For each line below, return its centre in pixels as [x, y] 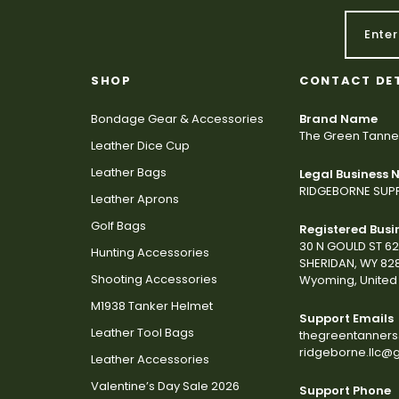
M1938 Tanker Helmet [152, 306]
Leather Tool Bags [142, 333]
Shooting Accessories [154, 280]
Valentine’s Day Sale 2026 [165, 387]
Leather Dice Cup [140, 146]
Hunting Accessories [150, 253]
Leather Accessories [150, 360]
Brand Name [338, 119]
